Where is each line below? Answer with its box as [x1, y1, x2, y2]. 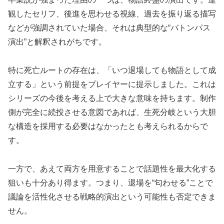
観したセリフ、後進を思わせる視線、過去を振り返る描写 [8, 9, 216, 18]
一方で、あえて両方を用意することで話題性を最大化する [8, 164, 216, 173]
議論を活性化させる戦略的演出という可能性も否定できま [8, 192, 216, 201]
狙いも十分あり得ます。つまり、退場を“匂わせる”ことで [8, 178, 213, 187]
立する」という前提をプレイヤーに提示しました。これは [8, 79, 216, 88]
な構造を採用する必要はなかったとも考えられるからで [8, 121, 208, 130]
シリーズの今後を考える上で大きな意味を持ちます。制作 [8, 93, 216, 102]
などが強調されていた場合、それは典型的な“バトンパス [8, 23, 210, 32]
